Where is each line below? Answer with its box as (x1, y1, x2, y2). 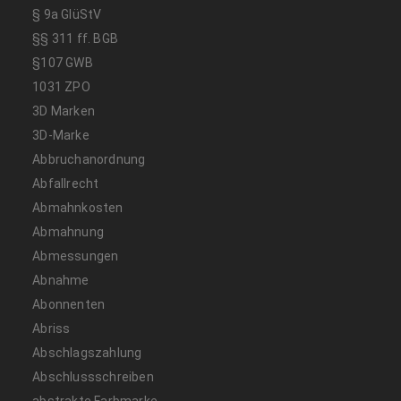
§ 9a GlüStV (32, 7, 102, 22)
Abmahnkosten (32, 200, 124, 216)
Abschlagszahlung (32, 346, 142, 361)
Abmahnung (32, 225, 105, 240)
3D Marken (32, 104, 96, 119)
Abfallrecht (32, 176, 99, 192)
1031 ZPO (32, 80, 90, 95)
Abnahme (32, 273, 90, 288)
